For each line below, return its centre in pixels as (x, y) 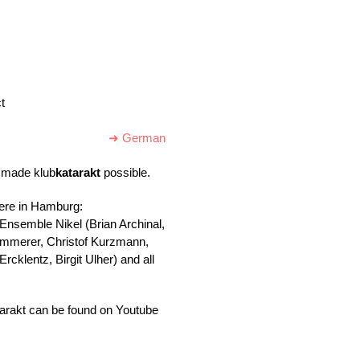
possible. (125, 173)
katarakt (78, 173)
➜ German (137, 138)
